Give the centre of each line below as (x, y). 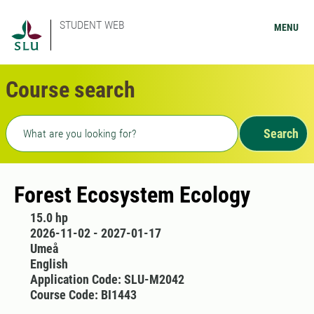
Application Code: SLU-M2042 (107, 279)
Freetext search (48, 123)
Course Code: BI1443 (83, 295)
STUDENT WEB (92, 25)
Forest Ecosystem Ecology (132, 195)
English (49, 264)
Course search (70, 90)
